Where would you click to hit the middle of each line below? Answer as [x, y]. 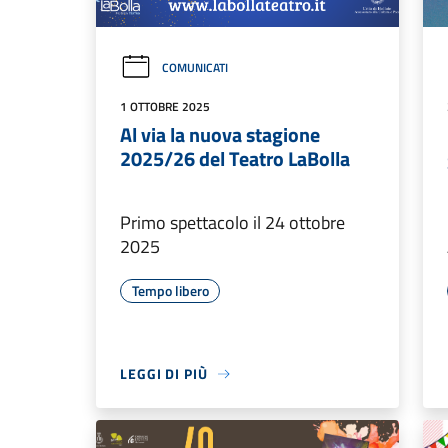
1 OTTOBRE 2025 [165, 107]
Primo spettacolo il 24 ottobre [232, 223]
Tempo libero [170, 291]
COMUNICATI [195, 68]
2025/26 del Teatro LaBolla [235, 159]
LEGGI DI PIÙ [164, 374]
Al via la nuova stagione [220, 135]
